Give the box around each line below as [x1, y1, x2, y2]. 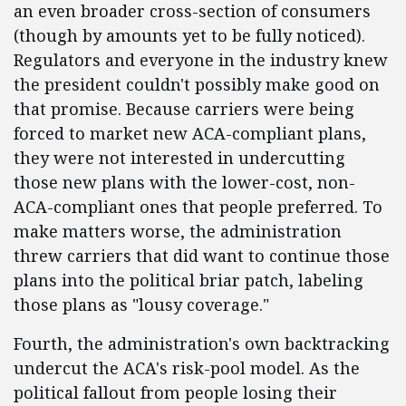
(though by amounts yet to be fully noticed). [14, 24, 365, 46]
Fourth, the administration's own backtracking [14, 333, 390, 354]
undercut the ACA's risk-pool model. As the [14, 357, 360, 379]
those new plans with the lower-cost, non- [14, 171, 355, 193]
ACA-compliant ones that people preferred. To [14, 196, 382, 217]
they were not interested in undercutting [14, 147, 345, 169]
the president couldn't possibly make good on [14, 73, 380, 95]
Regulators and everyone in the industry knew [14, 49, 388, 71]
